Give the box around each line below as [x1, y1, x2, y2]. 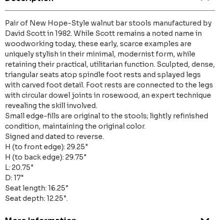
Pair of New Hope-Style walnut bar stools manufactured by [5, 19, 212, 28]
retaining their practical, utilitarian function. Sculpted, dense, [5, 60, 215, 69]
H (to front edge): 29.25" [5, 142, 88, 152]
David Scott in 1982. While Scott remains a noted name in [5, 29, 202, 38]
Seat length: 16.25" [5, 184, 68, 193]
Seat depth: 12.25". [5, 194, 68, 203]
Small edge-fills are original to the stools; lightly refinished [5, 111, 208, 121]
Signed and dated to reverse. [5, 132, 104, 141]
